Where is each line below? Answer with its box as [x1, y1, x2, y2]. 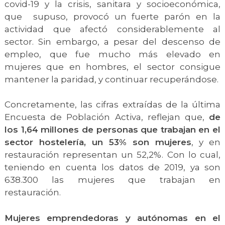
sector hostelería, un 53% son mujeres [5, 137, 191, 147]
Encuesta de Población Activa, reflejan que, [5, 112, 209, 122]
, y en [191, 137, 220, 147]
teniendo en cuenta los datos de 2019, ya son [5, 162, 220, 172]
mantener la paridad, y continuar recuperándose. [5, 74, 220, 84]
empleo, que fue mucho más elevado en [5, 49, 220, 59]
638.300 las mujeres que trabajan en [5, 175, 220, 185]
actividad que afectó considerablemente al [5, 24, 220, 34]
